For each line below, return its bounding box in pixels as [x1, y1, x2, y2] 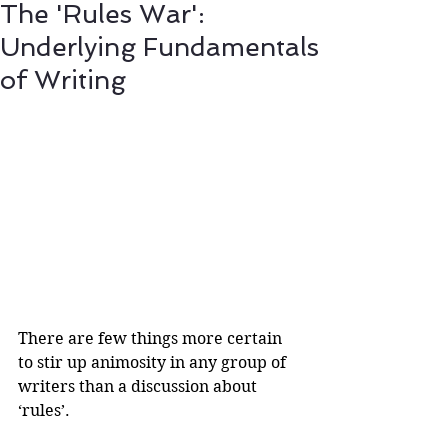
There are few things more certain [18, 328, 286, 348]
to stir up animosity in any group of [18, 352, 290, 372]
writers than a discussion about [18, 376, 261, 396]
